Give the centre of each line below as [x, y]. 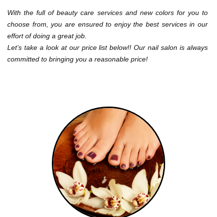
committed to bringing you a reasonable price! [77, 59]
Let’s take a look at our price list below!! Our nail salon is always [108, 47]
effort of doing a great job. [47, 36]
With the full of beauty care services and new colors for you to [108, 12]
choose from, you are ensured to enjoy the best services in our [108, 24]
